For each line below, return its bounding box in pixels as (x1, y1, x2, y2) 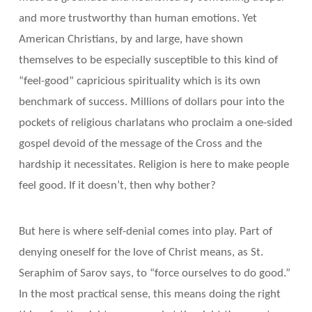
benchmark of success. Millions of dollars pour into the (18, 96, 284, 109)
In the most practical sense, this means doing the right (18, 288, 281, 301)
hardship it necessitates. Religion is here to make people (18, 159, 289, 171)
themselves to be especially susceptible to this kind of (18, 54, 278, 67)
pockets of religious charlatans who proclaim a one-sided (18, 117, 292, 130)
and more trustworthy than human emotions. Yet (18, 13, 257, 25)
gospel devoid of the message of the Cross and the (18, 138, 262, 150)
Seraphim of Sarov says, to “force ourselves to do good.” (18, 267, 290, 280)
